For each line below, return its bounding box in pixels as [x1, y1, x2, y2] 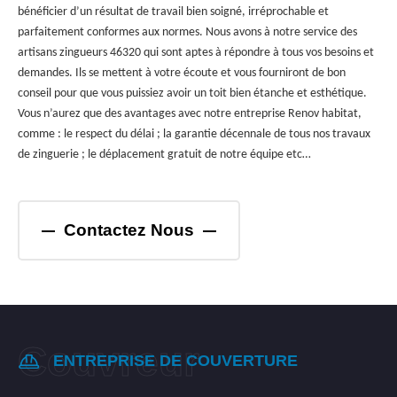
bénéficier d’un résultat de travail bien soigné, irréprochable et [18, 5, 329, 19]
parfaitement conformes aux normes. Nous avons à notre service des [18, 26, 357, 39]
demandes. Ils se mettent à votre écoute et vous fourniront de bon [18, 66, 346, 80]
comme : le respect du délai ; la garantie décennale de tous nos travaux [18, 128, 370, 141]
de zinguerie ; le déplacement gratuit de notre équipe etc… [18, 148, 311, 161]
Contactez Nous [64, 221, 194, 239]
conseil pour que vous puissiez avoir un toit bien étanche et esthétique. [18, 87, 367, 100]
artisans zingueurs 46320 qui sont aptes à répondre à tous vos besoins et [18, 46, 374, 59]
